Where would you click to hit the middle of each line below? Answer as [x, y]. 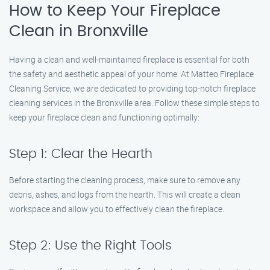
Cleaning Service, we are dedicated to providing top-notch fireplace [132, 88]
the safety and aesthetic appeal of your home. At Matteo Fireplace [131, 74]
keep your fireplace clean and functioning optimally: [104, 117]
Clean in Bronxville [79, 31]
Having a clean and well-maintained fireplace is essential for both [129, 59]
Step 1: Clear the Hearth [81, 154]
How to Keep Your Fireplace [115, 11]
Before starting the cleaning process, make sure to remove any [125, 180]
